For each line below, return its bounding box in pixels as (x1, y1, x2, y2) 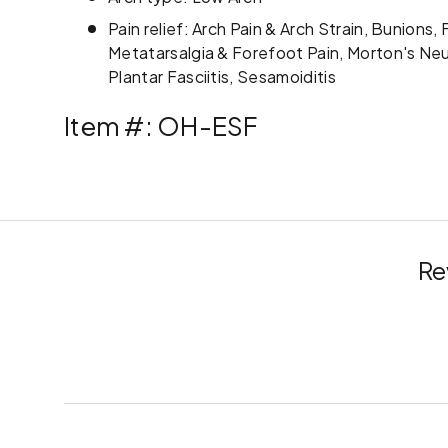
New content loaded (63, 328, 223, 350)
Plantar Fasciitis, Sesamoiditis (108, 65, 336, 87)
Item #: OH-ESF (64, 109, 258, 142)
